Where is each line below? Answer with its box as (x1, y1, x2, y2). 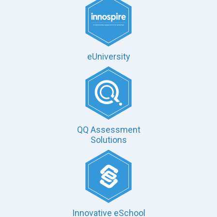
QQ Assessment (77, 124, 140, 135)
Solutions (90, 135, 127, 145)
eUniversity (87, 51, 130, 62)
